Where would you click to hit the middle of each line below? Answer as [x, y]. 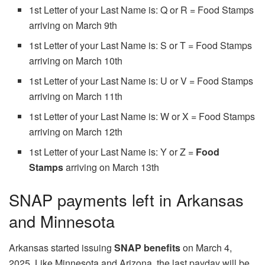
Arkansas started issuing [62, 247]
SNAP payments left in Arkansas [126, 200]
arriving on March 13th [112, 167]
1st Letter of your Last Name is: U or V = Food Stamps [141, 81]
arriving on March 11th [76, 96]
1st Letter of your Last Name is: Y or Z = [113, 152]
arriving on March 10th [76, 61]
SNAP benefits [147, 247]
